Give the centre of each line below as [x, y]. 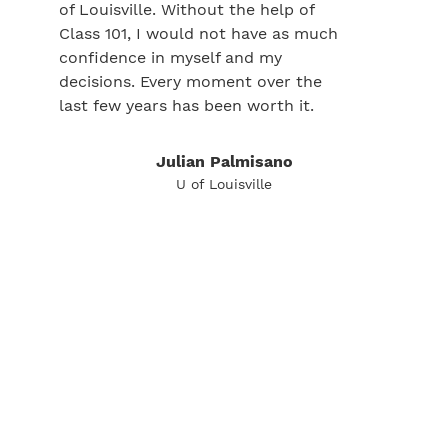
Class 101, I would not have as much [198, 33]
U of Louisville [224, 184]
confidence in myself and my [170, 57]
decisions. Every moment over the [190, 81]
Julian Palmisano [224, 161]
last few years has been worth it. [186, 105]
